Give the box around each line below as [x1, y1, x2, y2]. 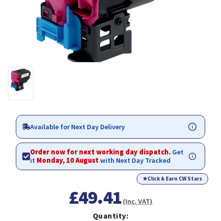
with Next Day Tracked [99, 156, 171, 165]
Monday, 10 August [37, 156, 99, 165]
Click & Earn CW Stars [147, 175, 202, 183]
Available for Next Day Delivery [30, 122, 125, 131]
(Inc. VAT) [123, 197, 153, 206]
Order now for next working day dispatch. [30, 147, 172, 157]
